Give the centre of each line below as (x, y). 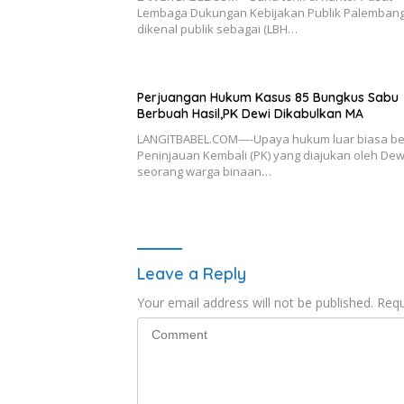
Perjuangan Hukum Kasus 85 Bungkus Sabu (268, 97)
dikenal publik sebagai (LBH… (217, 28)
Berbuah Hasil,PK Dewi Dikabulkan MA (250, 113)
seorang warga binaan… (204, 171)
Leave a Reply (192, 273)
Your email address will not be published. (255, 302)
